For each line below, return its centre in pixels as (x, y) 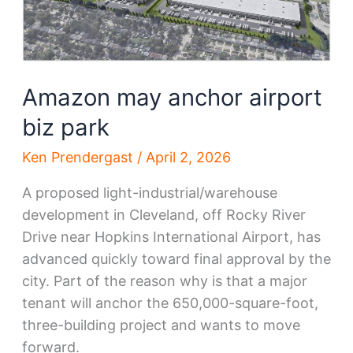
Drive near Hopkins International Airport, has (171, 236)
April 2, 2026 (188, 157)
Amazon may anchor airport (172, 97)
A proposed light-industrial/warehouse (149, 192)
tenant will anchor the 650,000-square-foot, (170, 303)
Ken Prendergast (79, 157)
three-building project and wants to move (161, 325)
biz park (65, 127)
